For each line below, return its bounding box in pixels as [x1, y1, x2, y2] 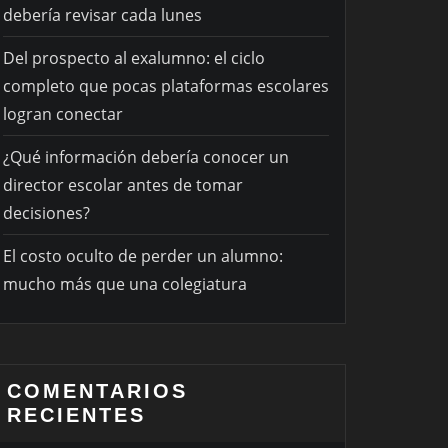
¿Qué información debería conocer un [3, 146, 289, 169]
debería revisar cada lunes [3, 4, 202, 27]
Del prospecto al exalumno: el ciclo [3, 47, 265, 70]
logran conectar [3, 103, 123, 126]
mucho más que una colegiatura [3, 273, 247, 296]
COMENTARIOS [7, 380, 188, 403]
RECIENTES [7, 404, 146, 427]
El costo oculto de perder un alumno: [3, 245, 283, 268]
